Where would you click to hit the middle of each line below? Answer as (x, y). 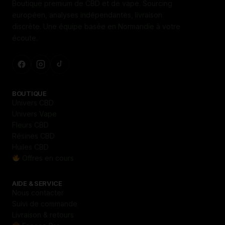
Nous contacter (38, 192)
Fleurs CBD (30, 125)
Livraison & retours (43, 214)
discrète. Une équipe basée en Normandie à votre (96, 26)
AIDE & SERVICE (37, 183)
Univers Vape (34, 114)
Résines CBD (33, 136)
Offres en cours (47, 158)
